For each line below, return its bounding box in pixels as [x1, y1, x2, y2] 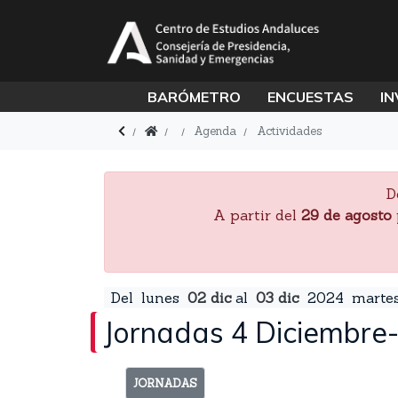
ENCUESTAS [267, 88, 354, 106]
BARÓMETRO [147, 88, 241, 106]
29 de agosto [300, 206, 392, 224]
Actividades [256, 123, 322, 139]
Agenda [194, 123, 237, 139]
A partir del [212, 206, 301, 224]
